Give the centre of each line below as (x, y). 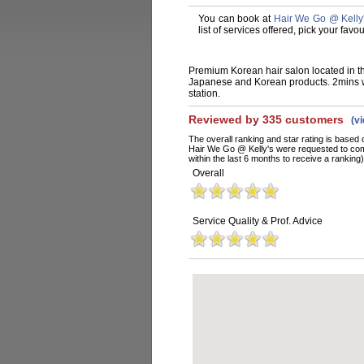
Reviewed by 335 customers (268, 119)
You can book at (236, 19)
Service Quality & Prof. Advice (258, 221)
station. (204, 93)
